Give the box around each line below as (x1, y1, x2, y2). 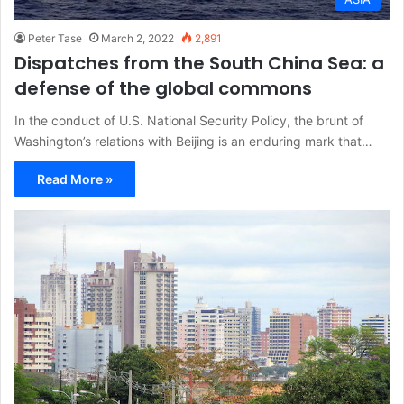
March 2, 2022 (101, 32, 174, 46)
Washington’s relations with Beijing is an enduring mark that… (14, 133, 372, 150)
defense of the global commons (14, 76, 312, 102)
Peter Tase (28, 32, 82, 46)
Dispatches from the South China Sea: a (14, 50, 384, 77)
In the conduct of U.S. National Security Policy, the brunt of (14, 113, 363, 129)
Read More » (37, 171, 113, 188)
